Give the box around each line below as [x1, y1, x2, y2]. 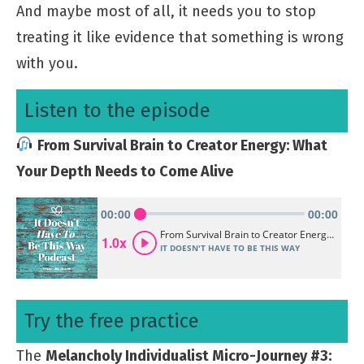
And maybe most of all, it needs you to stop [16, 2, 316, 20]
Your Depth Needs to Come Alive [16, 162, 233, 180]
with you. [16, 54, 78, 72]
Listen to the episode [24, 98, 210, 122]
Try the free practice [24, 309, 199, 332]
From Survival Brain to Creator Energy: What [37, 136, 327, 154]
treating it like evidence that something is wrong [16, 28, 344, 46]
